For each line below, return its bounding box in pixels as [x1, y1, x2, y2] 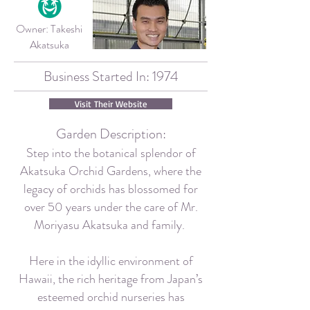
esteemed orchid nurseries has [37, 288, 185, 306]
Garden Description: [55, 124, 166, 144]
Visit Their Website [74, 98, 147, 109]
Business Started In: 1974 [43, 66, 179, 86]
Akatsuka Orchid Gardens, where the [20, 162, 201, 180]
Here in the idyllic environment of [28, 252, 193, 270]
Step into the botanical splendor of [26, 144, 196, 162]
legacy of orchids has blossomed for [24, 180, 198, 198]
